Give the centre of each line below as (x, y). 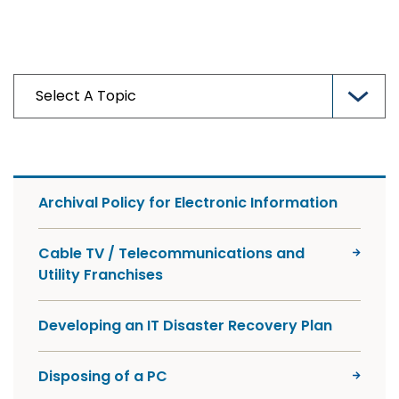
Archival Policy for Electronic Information (188, 203)
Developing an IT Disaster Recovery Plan (185, 326)
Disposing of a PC (103, 376)
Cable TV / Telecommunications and (171, 253)
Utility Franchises (101, 275)
